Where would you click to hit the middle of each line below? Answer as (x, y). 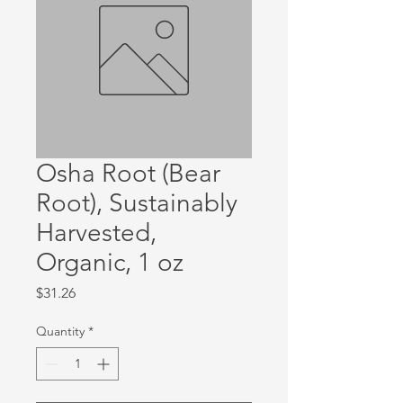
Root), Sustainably (137, 203)
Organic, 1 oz (110, 262)
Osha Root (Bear (128, 173)
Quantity (60, 331)
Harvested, (96, 233)
